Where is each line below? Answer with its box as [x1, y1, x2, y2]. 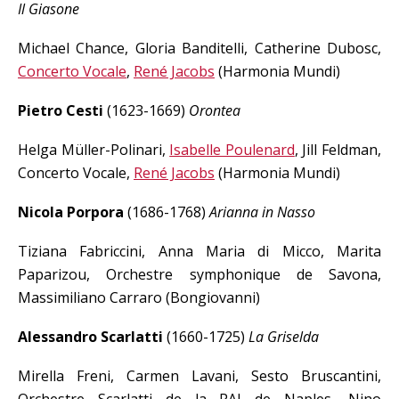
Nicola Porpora [18, 202, 124, 222]
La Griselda [248, 327, 319, 346]
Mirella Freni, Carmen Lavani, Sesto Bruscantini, [18, 366, 381, 386]
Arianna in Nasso [209, 202, 315, 222]
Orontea [189, 101, 240, 120]
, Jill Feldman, [294, 140, 382, 159]
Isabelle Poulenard [169, 140, 295, 159]
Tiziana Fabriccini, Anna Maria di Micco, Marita [18, 241, 381, 261]
